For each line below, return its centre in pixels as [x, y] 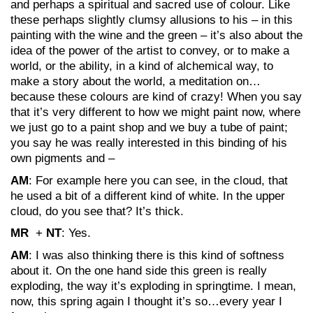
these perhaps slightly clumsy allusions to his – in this [152, 20]
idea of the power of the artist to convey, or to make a [150, 51]
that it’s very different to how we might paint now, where [155, 112]
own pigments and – [63, 158]
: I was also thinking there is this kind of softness [156, 255]
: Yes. [76, 233]
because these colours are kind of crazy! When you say [156, 97]
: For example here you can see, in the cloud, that [158, 180]
